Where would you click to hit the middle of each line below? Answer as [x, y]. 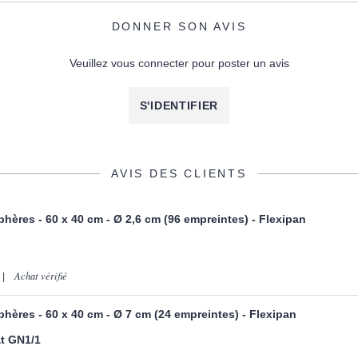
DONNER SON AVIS [179, 26]
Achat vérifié [41, 275]
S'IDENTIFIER [179, 105]
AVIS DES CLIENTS [179, 174]
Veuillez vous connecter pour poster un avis [179, 63]
